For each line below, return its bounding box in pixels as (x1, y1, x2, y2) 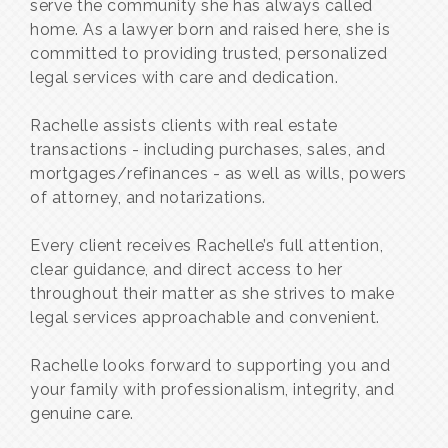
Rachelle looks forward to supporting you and (30, 356, 390, 376)
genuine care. (30, 404, 134, 424)
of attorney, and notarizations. (30, 188, 266, 208)
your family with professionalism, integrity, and (30, 380, 394, 400)
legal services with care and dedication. (30, 68, 338, 88)
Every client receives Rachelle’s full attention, (30, 236, 383, 256)
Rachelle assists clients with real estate (30, 116, 338, 136)
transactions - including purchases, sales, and (30, 140, 385, 160)
